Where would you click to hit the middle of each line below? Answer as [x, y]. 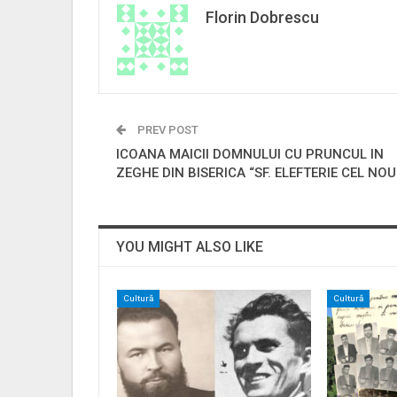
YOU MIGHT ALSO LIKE [190, 246]
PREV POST [167, 129]
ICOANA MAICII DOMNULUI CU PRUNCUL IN [250, 154]
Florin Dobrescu [262, 17]
